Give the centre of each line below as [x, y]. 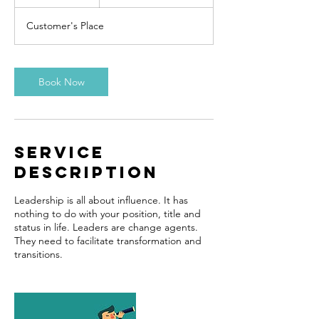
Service [59, 152]
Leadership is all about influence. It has [101, 200]
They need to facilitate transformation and [108, 241]
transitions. [38, 254]
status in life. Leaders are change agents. [106, 227]
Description [87, 172]
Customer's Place [65, 26]
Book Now [61, 82]
